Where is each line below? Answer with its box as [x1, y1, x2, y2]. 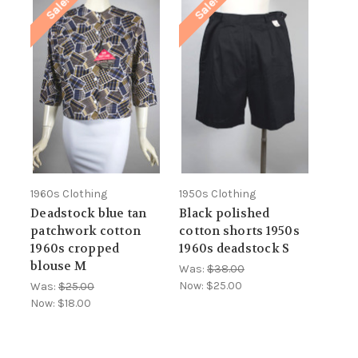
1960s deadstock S [179, 240, 290, 257]
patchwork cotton [30, 222, 141, 239]
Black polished [179, 205, 270, 221]
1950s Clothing [179, 186, 256, 201]
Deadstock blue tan [30, 205, 147, 221]
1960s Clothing [30, 186, 107, 201]
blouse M [30, 257, 86, 274]
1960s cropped [30, 240, 120, 257]
